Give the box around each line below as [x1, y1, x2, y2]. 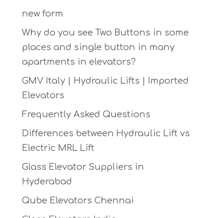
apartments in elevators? [21, 57, 136, 67]
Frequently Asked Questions [21, 109, 150, 120]
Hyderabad [21, 177, 72, 187]
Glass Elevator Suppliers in [21, 162, 144, 172]
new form [21, 9, 63, 19]
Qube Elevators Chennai [21, 196, 134, 206]
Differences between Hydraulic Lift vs [21, 128, 190, 139]
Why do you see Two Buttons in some [21, 28, 189, 38]
